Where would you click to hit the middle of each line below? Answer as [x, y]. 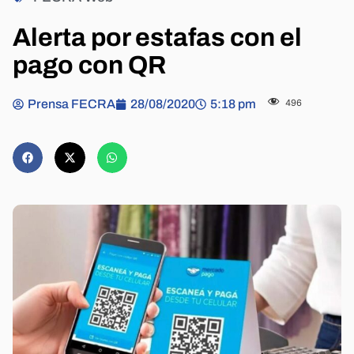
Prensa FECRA [72, 104]
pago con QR [89, 66]
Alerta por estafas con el [157, 38]
